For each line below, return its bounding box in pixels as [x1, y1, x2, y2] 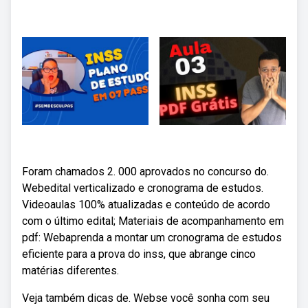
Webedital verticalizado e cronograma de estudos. [22, 181, 263, 195]
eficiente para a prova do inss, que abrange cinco [22, 247, 256, 261]
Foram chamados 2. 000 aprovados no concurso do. [22, 165, 269, 178]
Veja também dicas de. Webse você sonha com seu [22, 291, 269, 305]
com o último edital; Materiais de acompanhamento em [22, 214, 284, 228]
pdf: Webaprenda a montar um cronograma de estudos [22, 231, 282, 244]
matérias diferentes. [22, 264, 119, 277]
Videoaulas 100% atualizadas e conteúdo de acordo [22, 198, 270, 211]
